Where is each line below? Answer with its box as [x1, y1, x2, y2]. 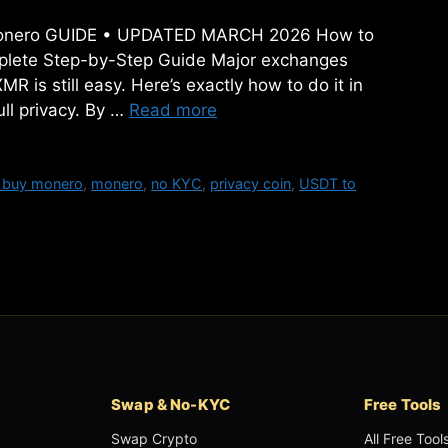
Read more [129, 100, 217, 121]
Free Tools [363, 395, 442, 415]
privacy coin [210, 175, 292, 193]
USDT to [299, 175, 357, 193]
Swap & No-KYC [111, 395, 231, 415]
